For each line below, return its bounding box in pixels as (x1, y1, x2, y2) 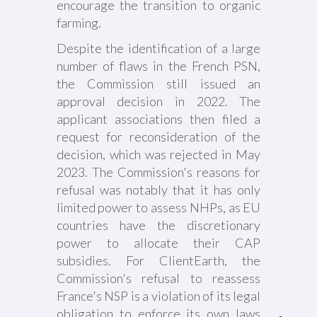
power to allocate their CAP (56, 235, 261, 250)
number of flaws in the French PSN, (56, 58, 261, 74)
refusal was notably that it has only (56, 182, 261, 197)
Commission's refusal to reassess (56, 270, 261, 286)
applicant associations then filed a (56, 111, 261, 127)
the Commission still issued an (56, 76, 261, 91)
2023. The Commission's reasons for (56, 164, 261, 180)
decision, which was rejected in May (56, 146, 261, 162)
